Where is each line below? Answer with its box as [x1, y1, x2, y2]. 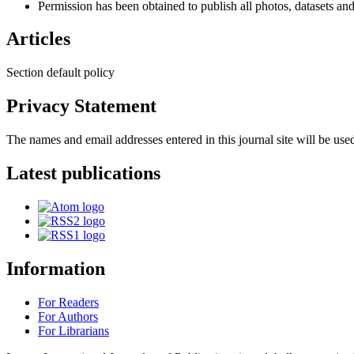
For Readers [38, 295, 99, 309]
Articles [6, 28, 70, 50]
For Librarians [38, 323, 109, 337]
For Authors [38, 309, 98, 323]
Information [6, 258, 105, 279]
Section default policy [6, 66, 115, 80]
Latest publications [6, 163, 160, 184]
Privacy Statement [6, 96, 156, 117]
